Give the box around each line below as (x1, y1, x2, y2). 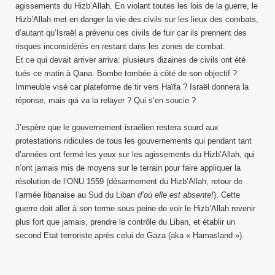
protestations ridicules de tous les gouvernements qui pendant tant (15, 136, 252, 145)
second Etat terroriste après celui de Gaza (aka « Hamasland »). (15, 231, 244, 240)
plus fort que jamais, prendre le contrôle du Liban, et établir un (15, 217, 235, 227)
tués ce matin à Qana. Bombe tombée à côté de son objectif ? (15, 69, 237, 78)
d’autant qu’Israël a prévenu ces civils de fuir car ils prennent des (15, 28, 247, 37)
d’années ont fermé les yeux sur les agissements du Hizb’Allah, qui (15, 150, 255, 159)
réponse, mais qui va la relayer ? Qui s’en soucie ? (15, 96, 196, 105)
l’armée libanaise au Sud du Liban (15, 190, 137, 199)
